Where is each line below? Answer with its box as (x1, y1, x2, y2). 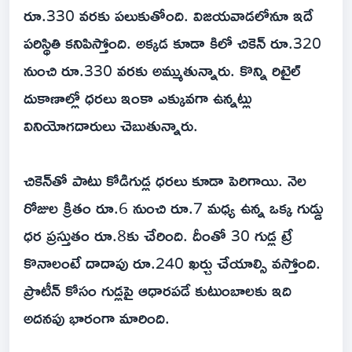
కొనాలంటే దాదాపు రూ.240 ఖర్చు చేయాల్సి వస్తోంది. (24, 247, 321, 279)
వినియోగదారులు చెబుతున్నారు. (24, 109, 198, 141)
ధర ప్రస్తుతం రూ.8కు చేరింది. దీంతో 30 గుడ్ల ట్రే (24, 219, 293, 251)
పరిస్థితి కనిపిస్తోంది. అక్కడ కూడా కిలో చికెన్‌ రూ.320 (24, 27, 321, 59)
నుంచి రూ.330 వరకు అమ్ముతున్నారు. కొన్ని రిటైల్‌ (24, 54, 301, 86)
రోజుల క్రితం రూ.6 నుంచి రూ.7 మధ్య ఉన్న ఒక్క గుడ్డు (24, 192, 323, 224)
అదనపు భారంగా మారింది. (24, 302, 170, 334)
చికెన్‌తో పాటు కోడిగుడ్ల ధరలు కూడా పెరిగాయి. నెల (24, 164, 306, 196)
